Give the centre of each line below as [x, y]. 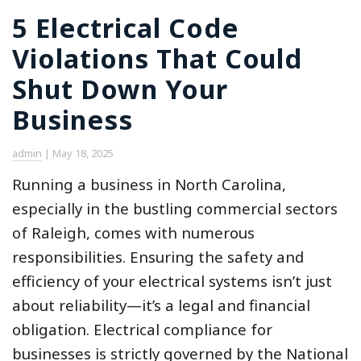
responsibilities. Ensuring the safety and [158, 257]
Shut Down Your [120, 88]
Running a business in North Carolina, [149, 185]
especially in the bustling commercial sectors [175, 209]
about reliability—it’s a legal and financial [161, 305]
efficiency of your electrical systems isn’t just [172, 281]
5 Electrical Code [125, 27]
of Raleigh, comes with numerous [133, 233]
